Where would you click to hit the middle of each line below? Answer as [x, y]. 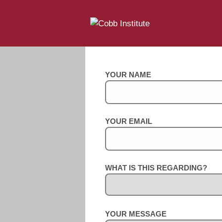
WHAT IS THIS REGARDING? [158, 168]
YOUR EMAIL [129, 121]
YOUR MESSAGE [136, 214]
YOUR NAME [128, 75]
